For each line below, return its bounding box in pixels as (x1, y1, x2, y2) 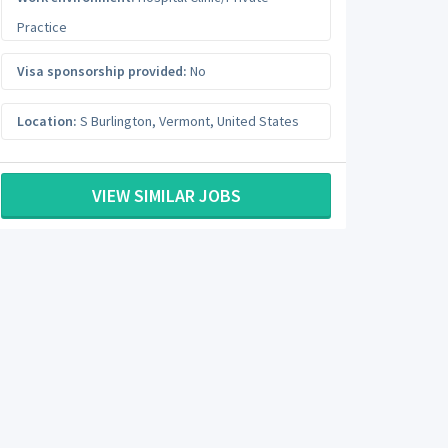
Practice (17, 17, 67, 36)
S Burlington (80, 111, 152, 130)
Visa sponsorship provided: (17, 62, 187, 80)
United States (217, 111, 299, 130)
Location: (17, 111, 77, 130)
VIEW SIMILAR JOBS (91, 184, 241, 207)
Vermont (159, 111, 210, 130)
